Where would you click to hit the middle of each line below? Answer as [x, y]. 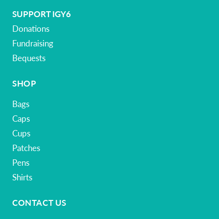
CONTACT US [39, 202]
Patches [26, 148]
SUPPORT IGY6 [42, 14]
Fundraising [33, 43]
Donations [31, 28]
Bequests [29, 58]
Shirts [22, 177]
